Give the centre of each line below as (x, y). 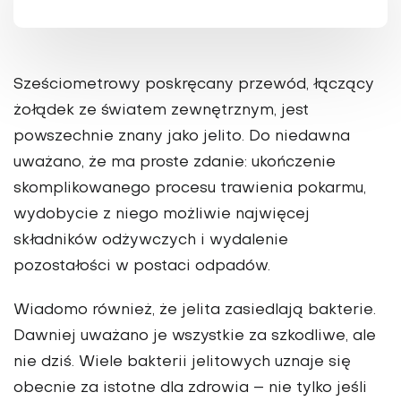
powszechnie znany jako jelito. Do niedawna (182, 137)
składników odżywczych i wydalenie (151, 241)
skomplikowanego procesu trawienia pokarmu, (190, 189)
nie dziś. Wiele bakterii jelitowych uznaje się (182, 363)
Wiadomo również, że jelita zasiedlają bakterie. (195, 311)
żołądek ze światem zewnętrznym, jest (161, 111)
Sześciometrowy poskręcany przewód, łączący (194, 85)
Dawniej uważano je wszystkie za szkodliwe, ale (195, 337)
